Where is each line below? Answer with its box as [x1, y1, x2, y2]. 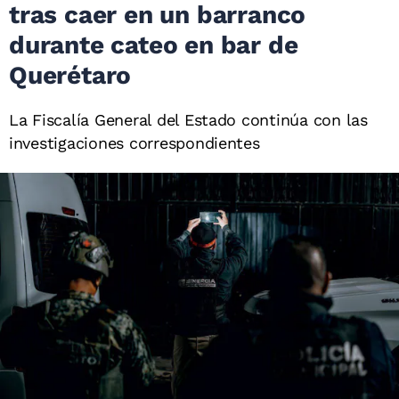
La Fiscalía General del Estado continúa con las [9, 110, 368, 129]
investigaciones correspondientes [9, 134, 260, 152]
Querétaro [9, 61, 132, 90]
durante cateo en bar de [9, 30, 298, 60]
